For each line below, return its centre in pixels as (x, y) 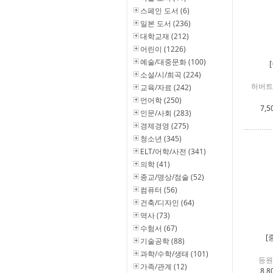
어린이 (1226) (163, 49)
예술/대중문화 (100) (173, 62)
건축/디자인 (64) (167, 203)
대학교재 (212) (165, 36)
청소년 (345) (161, 139)
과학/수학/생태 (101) (174, 254)
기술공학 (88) (162, 241)
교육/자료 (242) (166, 87)
